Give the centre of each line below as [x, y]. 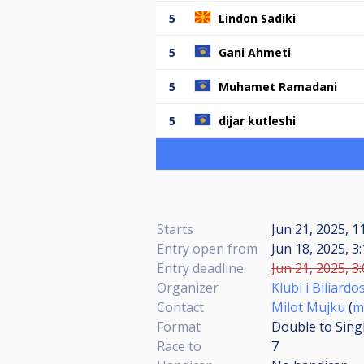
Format [179, 326]
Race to [179, 346]
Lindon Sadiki [257, 18]
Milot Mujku [308, 307]
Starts [175, 229]
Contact [180, 307]
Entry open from [207, 248]
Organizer [188, 287]
